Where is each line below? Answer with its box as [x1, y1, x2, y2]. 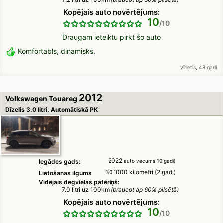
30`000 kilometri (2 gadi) [105, 168, 176, 176]
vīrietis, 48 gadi [176, 64, 217, 71]
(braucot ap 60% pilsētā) [111, 186, 179, 194]
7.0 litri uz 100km [62, 186, 111, 194]
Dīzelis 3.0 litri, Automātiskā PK [5, 106, 98, 113]
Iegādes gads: [39, 158, 80, 166]
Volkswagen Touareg [5, 94, 79, 103]
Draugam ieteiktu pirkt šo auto [62, 33, 161, 42]
